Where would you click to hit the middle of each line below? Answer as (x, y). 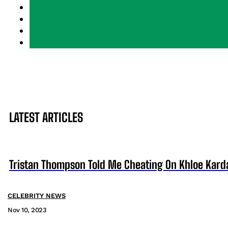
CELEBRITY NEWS (37, 196)
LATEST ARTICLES (46, 118)
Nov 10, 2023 (27, 210)
